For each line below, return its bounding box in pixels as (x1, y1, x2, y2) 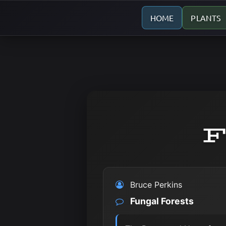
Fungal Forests (130, 196, 194, 206)
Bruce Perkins (128, 180, 187, 190)
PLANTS (191, 12, 221, 23)
